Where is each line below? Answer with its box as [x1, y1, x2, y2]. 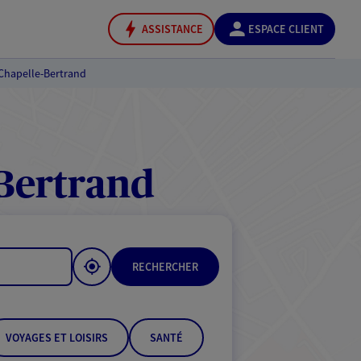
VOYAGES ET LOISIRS [6, 330, 108, 345]
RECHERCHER [132, 259, 198, 274]
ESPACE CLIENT [248, 22, 324, 36]
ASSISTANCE [142, 22, 203, 36]
